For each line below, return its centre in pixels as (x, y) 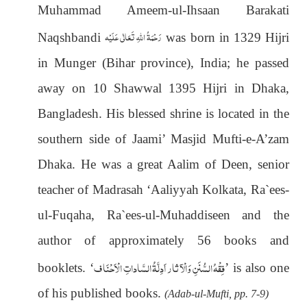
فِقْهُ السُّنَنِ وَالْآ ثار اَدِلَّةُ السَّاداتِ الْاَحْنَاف (159, 267)
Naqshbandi (72, 37)
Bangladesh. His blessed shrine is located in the (163, 113)
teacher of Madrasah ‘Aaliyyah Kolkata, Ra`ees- (163, 189)
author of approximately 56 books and (163, 240)
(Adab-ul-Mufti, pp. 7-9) (217, 293)
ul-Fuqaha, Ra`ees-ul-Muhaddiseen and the (163, 214)
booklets (60, 267)
